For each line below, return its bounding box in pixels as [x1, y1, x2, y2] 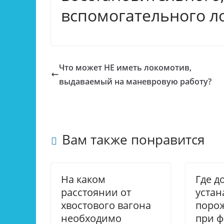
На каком [61, 172, 105, 186]
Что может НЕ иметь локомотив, [59, 62, 191, 73]
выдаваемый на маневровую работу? [59, 76, 211, 87]
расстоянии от [61, 185, 131, 199]
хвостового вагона [61, 198, 151, 212]
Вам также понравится [62, 130, 204, 148]
